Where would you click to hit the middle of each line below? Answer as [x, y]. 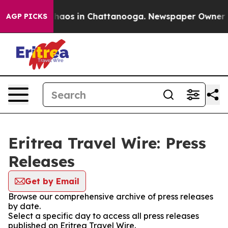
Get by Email [52, 181]
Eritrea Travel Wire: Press [107, 143]
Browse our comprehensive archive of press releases [111, 196]
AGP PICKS [27, 16]
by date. [24, 206]
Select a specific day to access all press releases [104, 216]
